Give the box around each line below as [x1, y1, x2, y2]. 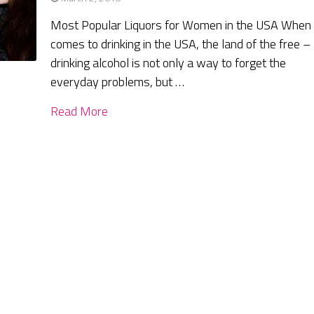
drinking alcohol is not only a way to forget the [50, 53, 287, 73]
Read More [50, 102, 109, 121]
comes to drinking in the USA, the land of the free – [50, 34, 311, 54]
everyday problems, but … [50, 72, 185, 92]
